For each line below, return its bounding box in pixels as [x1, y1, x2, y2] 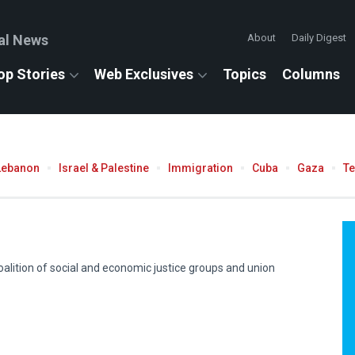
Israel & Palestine [59, 161, 149, 174]
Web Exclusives [94, 66, 193, 82]
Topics [223, 66, 266, 82]
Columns [282, 66, 340, 82]
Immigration [168, 161, 233, 174]
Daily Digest [292, 32, 346, 44]
